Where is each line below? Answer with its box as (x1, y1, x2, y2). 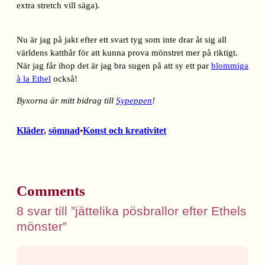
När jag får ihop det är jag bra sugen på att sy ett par (17, 61, 211, 71)
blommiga (211, 61, 248, 71)
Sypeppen (116, 95, 152, 105)
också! (51, 74, 77, 84)
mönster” (17, 219, 67, 234)
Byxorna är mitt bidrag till (17, 95, 116, 105)
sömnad (49, 125, 80, 136)
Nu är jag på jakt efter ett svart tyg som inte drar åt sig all (17, 35, 227, 45)
